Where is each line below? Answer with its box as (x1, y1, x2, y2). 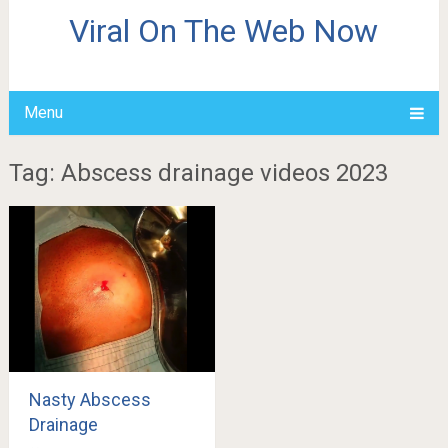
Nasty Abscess (28, 388, 151, 410)
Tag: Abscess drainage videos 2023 (8, 159, 388, 187)
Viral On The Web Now (69, 12, 379, 50)
